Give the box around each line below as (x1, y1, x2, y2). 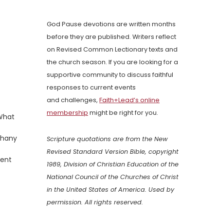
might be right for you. (88, 109, 158, 117)
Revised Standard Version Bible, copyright (47, 147, 179, 156)
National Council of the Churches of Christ (47, 173, 179, 182)
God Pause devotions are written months (47, 20, 176, 29)
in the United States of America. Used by (47, 185, 174, 194)
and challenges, (47, 96, 99, 105)
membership (47, 109, 88, 117)
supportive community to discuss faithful (47, 71, 173, 79)
